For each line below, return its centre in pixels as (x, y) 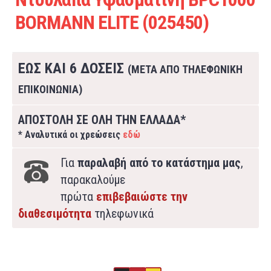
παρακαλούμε (93, 180)
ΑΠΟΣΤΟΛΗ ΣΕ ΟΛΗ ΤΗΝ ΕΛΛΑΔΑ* (102, 120)
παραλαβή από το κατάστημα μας (159, 163)
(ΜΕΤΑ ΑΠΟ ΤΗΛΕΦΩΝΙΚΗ (185, 69)
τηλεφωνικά (122, 214)
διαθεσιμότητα (55, 214)
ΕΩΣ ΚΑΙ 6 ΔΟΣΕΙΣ (73, 68)
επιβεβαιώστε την (142, 197)
